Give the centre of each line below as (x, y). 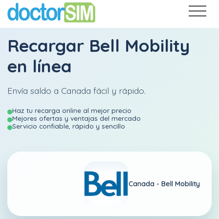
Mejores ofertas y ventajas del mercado (77, 118)
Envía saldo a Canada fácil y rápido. (77, 90)
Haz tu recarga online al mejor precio (72, 110)
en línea (40, 66)
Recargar (48, 45)
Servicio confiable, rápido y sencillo (69, 126)
